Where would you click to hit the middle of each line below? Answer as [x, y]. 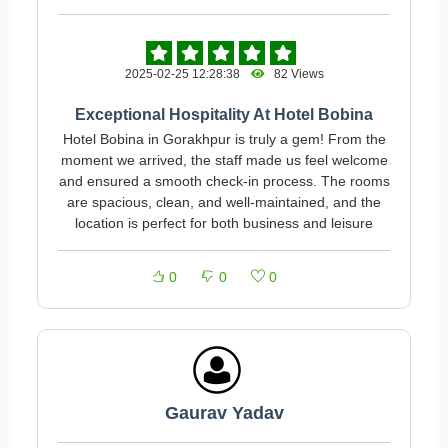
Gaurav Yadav [224, 413]
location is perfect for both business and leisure [224, 223]
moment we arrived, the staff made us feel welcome [224, 160]
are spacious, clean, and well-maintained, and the [224, 202]
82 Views [294, 74]
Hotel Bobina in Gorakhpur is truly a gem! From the [224, 139]
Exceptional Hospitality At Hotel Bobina [224, 114]
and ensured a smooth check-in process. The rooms [224, 181]
